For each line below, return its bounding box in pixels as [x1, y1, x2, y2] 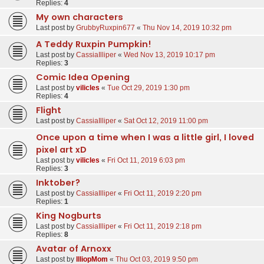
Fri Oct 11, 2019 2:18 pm [124, 222, 202, 230]
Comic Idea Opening [36, 71, 130, 83]
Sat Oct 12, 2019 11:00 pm [124, 116, 208, 125]
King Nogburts [36, 209, 101, 222]
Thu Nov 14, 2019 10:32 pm [143, 23, 232, 32]
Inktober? [36, 176, 80, 189]
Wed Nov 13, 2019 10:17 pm [124, 50, 215, 59]
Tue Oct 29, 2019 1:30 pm [107, 83, 190, 92]
